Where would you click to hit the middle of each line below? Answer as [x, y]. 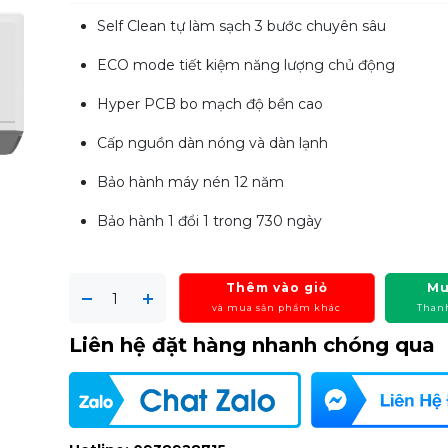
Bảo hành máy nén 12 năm [191, 182]
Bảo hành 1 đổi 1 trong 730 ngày [210, 221]
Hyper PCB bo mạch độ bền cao [210, 104]
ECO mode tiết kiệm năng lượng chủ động [246, 65]
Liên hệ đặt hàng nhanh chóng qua [252, 345]
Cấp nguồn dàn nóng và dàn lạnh [213, 143]
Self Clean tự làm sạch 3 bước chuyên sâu [242, 26]
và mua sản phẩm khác [277, 307]
